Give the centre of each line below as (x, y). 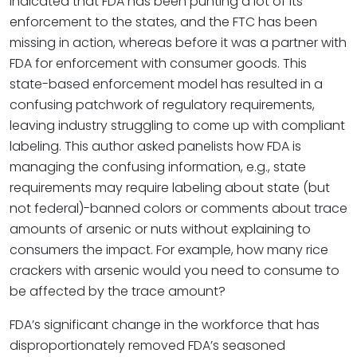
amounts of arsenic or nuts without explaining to (160, 229)
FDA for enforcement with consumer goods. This (158, 63)
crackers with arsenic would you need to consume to (175, 271)
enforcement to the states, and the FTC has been (163, 22)
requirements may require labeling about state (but (170, 188)
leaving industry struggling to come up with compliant (177, 126)
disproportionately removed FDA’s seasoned (147, 345)
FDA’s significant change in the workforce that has (165, 325)
